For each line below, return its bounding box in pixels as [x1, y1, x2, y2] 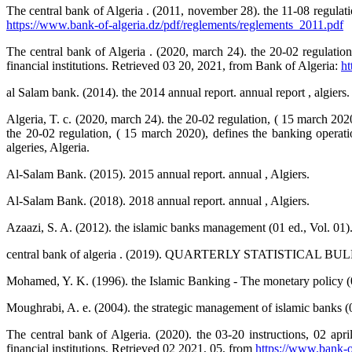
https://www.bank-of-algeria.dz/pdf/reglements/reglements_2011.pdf [6, 18, 343, 32]
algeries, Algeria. [6, 141, 90, 155]
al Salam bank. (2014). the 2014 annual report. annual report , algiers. [6, 86, 350, 100]
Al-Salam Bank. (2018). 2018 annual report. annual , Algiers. [6, 194, 310, 208]
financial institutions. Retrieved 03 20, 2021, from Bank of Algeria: [6, 59, 341, 73]
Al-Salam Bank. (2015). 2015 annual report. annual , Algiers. [6, 167, 310, 181]
